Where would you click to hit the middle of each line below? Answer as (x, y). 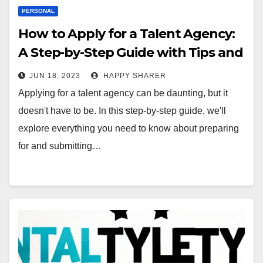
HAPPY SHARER (134, 76)
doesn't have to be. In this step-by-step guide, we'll (122, 111)
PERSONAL (38, 11)
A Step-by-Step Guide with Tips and (131, 53)
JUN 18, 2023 (55, 76)
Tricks (37, 71)
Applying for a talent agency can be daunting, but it (123, 93)
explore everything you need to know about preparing (129, 128)
